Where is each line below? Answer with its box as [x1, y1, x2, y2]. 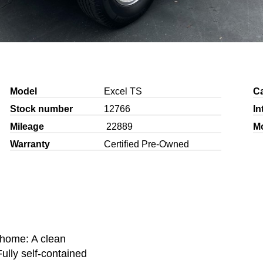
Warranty [9, 139, 50, 149]
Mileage [9, 121, 44, 131]
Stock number [9, 103, 73, 114]
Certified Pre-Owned [103, 139, 189, 149]
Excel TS [103, 86, 142, 96]
